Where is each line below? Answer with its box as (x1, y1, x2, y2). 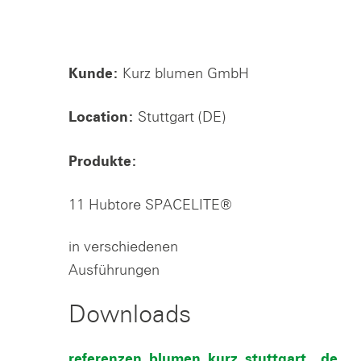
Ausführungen (68, 260, 160, 279)
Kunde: (68, 67, 118, 82)
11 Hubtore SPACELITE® (68, 195, 240, 214)
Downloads (68, 298, 191, 329)
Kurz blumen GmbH (118, 64, 249, 82)
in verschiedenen (68, 237, 178, 255)
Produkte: (68, 154, 137, 169)
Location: (68, 110, 134, 126)
